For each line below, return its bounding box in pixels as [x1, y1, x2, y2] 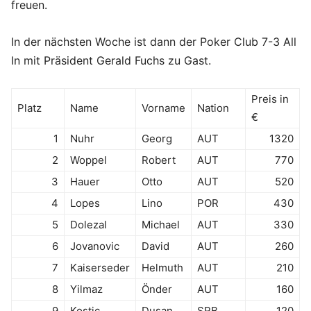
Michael [142, 218, 180, 231]
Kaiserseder [70, 261, 130, 274]
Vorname [142, 101, 185, 115]
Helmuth [142, 261, 183, 274]
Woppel [70, 153, 107, 167]
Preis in [251, 92, 289, 106]
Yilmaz [70, 283, 103, 296]
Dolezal [70, 218, 107, 231]
